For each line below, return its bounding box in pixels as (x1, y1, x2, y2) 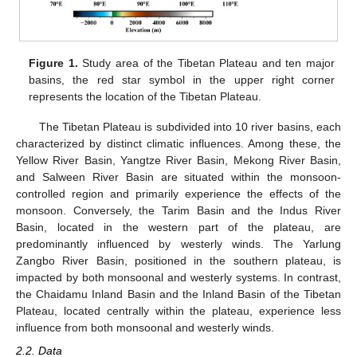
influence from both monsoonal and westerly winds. (16, 321, 274, 335)
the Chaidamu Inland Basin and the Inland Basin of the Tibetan (16, 288, 341, 301)
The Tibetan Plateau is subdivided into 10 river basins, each (38, 120, 341, 134)
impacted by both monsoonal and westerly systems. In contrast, (16, 271, 341, 284)
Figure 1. (29, 57, 78, 70)
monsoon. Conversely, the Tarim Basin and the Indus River (16, 204, 341, 218)
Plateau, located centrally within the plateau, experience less (16, 304, 341, 318)
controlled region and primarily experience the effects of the (16, 187, 341, 201)
